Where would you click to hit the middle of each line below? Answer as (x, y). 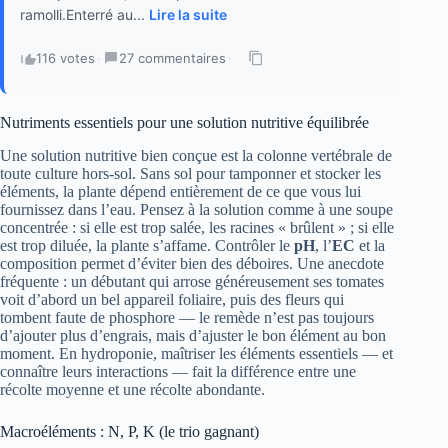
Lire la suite (188, 15)
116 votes (65, 58)
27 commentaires (172, 58)
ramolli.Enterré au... (84, 15)
